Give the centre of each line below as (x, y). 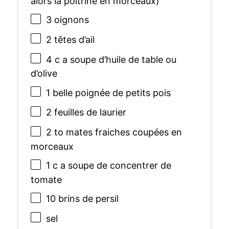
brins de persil (87, 198)
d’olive (44, 74)
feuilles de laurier (89, 112)
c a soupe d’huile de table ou (114, 59)
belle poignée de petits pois (110, 93)
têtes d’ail (73, 39)
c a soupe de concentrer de (111, 166)
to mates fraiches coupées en (117, 132)
